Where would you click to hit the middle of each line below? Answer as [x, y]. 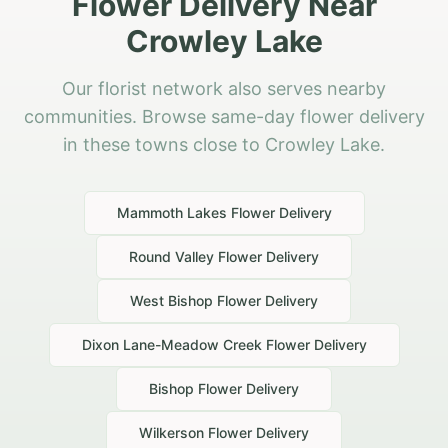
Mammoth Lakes [171, 213]
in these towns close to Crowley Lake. [224, 145]
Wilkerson [171, 433]
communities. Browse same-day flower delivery [224, 117]
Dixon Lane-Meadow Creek [171, 345]
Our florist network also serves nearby [224, 89]
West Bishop [171, 301]
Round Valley [171, 257]
